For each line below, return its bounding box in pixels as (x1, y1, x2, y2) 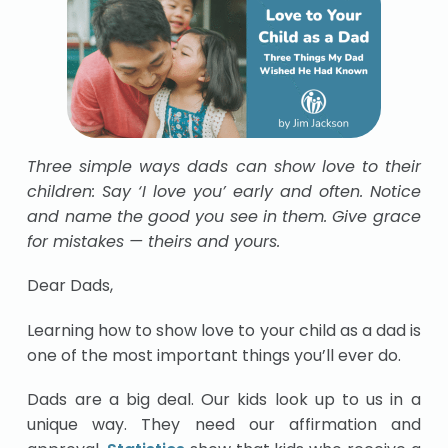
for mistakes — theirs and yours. (27, 230, 281, 254)
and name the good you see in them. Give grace (27, 205, 421, 229)
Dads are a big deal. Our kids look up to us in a (27, 387, 421, 411)
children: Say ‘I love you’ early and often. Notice (27, 180, 421, 204)
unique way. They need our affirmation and (27, 412, 421, 436)
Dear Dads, (27, 274, 114, 298)
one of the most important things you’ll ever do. (27, 343, 402, 367)
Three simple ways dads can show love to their (27, 155, 421, 179)
